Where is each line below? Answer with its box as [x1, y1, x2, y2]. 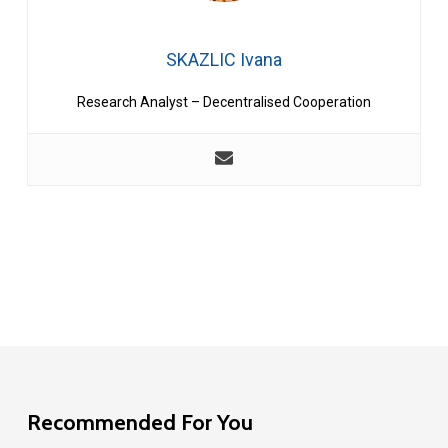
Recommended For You [26, 409, 253, 436]
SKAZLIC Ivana [165, 49, 282, 71]
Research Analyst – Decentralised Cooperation [76, 94, 371, 111]
